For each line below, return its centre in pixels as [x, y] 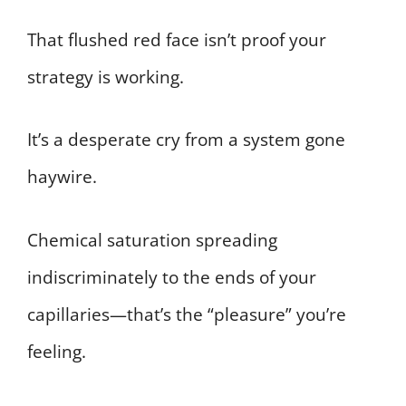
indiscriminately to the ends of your [172, 277]
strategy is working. [106, 77]
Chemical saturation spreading [152, 240]
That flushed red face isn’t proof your [177, 39]
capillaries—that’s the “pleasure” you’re [187, 314]
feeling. [57, 351]
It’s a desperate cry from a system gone [186, 140]
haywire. [62, 177]
